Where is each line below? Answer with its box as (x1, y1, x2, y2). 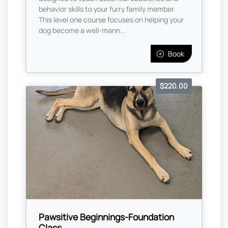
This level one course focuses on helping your (39, 14, 184, 24)
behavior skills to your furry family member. (39, 4, 176, 14)
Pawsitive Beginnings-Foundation (39, 211, 174, 223)
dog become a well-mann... (39, 25, 126, 35)
